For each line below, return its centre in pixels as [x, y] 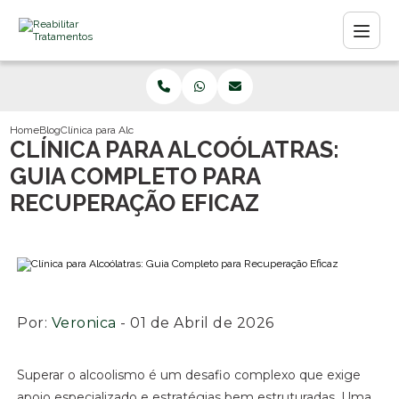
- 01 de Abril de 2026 [195, 323]
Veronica [84, 323]
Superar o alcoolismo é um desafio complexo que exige [189, 375]
